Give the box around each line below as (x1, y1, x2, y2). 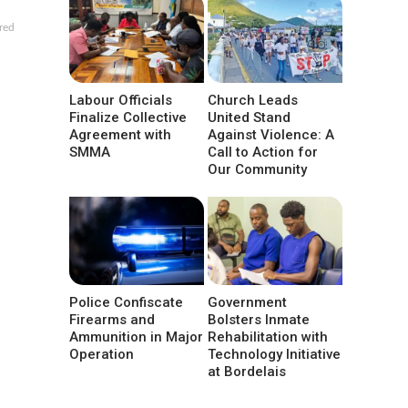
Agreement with (69, 126, 171, 143)
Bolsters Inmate (208, 311, 311, 328)
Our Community (208, 160, 308, 178)
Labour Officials (69, 91, 172, 108)
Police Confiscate (69, 293, 183, 311)
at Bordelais (208, 362, 287, 380)
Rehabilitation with (208, 328, 329, 345)
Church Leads (208, 91, 299, 108)
